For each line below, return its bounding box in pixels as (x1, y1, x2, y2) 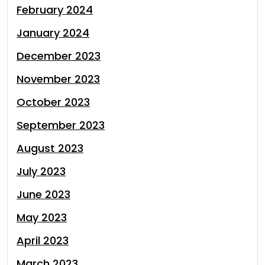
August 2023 (17, 141, 83, 156)
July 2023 (17, 164, 66, 179)
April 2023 (17, 233, 69, 248)
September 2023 (17, 118, 105, 132)
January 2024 (17, 25, 89, 40)
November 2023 (17, 72, 100, 86)
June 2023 (17, 187, 70, 202)
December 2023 (17, 49, 101, 63)
